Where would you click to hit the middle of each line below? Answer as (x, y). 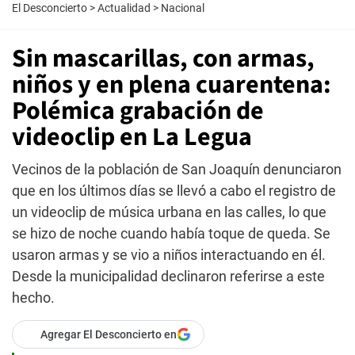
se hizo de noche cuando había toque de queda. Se (171, 233)
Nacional (183, 8)
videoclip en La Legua (132, 137)
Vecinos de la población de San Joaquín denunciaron (177, 169)
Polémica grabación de (138, 111)
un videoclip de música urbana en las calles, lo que (169, 212)
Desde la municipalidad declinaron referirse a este (168, 276)
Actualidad (124, 8)
